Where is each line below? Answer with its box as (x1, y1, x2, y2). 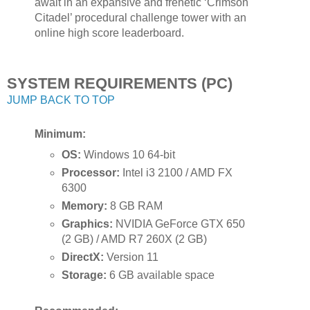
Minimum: (34, 128, 86, 140)
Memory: (62, 199, 108, 212)
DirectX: (62, 250, 104, 263)
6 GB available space (107, 268, 215, 281)
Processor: (62, 166, 120, 179)
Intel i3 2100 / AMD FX (120, 166, 233, 179)
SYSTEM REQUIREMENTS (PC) (7, 75, 232, 93)
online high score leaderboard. (34, 27, 184, 39)
